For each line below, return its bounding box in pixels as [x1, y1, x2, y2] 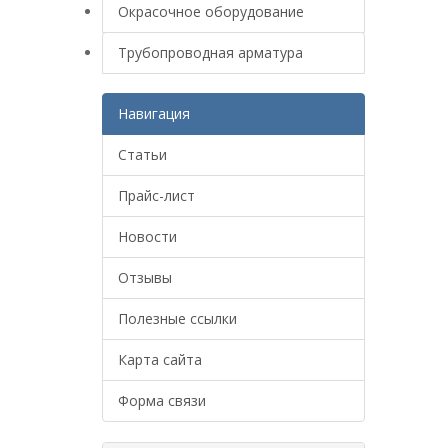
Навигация [118, 104, 190, 123]
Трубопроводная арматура [118, 43, 303, 62]
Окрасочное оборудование [118, 2, 304, 21]
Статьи [118, 145, 167, 164]
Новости [118, 227, 177, 246]
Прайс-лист [118, 186, 195, 205]
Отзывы [118, 268, 172, 287]
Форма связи [118, 391, 206, 410]
